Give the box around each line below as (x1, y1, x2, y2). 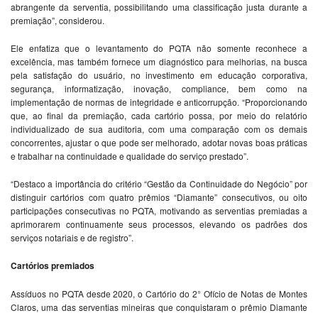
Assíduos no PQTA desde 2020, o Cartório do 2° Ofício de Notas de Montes (11, 287, 307, 300)
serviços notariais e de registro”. (11, 231, 133, 244)
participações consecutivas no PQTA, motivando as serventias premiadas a (11, 204, 307, 217)
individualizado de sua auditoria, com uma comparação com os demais (11, 123, 307, 136)
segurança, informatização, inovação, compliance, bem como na (11, 82, 307, 95)
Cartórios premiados (11, 259, 94, 273)
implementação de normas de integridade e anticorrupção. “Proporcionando (11, 96, 307, 109)
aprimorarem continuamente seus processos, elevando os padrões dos (11, 218, 307, 231)
